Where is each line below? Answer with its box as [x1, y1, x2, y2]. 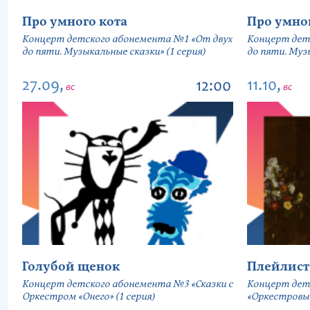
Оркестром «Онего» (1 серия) [22, 290, 155, 304]
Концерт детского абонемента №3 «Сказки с [22, 277, 233, 291]
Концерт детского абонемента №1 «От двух [22, 33, 232, 46]
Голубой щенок [22, 259, 120, 275]
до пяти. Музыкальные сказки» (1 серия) [22, 45, 206, 59]
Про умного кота [22, 14, 127, 30]
